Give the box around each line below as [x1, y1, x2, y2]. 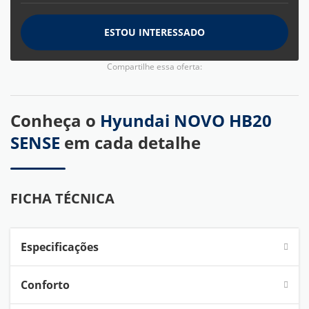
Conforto [21, 277, 70, 293]
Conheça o [10, 109, 100, 132]
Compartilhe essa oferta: [107, 61, 202, 73]
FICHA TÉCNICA [10, 189, 114, 208]
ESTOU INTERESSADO [104, 26, 205, 39]
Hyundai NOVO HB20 [100, 109, 272, 132]
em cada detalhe [64, 131, 201, 154]
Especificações [21, 239, 99, 255]
